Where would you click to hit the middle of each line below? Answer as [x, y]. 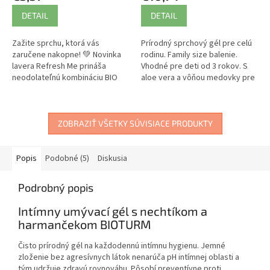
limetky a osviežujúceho [55, 89]
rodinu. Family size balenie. [189, 55]
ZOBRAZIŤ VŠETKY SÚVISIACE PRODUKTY [135, 123]
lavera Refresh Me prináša [59, 66]
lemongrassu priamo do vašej [65, 100]
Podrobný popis [56, 187]
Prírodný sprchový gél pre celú [196, 43]
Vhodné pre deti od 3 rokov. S [194, 66]
